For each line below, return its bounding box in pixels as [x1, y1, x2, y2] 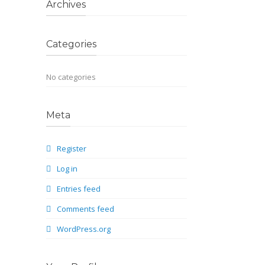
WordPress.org [57, 224, 111, 234]
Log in [57, 163, 78, 174]
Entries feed [57, 183, 101, 194]
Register [57, 143, 87, 154]
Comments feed [57, 203, 115, 214]
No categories [46, 72, 96, 82]
